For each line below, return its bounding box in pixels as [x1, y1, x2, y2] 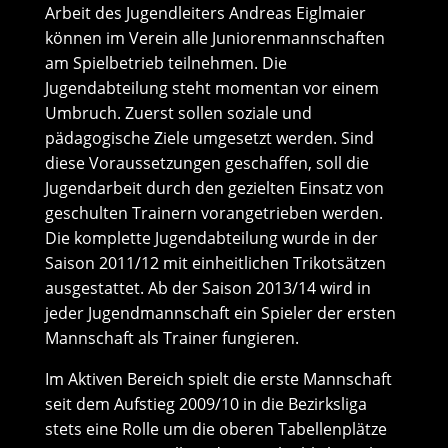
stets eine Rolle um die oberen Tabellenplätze [44, 418, 387, 440]
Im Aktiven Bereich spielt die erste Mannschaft [44, 368, 392, 390]
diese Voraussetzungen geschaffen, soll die [44, 152, 369, 174]
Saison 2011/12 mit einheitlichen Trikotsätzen [44, 252, 386, 274]
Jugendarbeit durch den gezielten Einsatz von [44, 177, 384, 199]
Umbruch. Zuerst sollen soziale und [44, 102, 312, 124]
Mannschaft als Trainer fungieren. [44, 327, 299, 349]
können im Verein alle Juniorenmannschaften [44, 27, 385, 49]
